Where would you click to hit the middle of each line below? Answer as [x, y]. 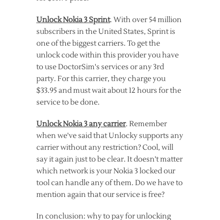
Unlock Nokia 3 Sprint [73, 20]
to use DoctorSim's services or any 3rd [100, 67]
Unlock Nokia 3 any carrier [81, 124]
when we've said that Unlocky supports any [110, 136]
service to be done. [68, 102]
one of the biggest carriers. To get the [98, 43]
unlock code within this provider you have [108, 55]
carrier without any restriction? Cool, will [105, 148]
